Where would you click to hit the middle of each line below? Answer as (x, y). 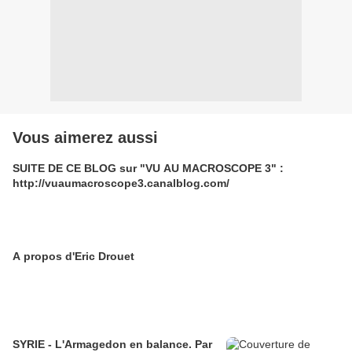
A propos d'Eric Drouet (73, 257)
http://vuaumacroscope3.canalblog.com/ (121, 183)
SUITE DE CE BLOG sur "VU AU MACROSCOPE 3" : (148, 169)
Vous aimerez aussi (85, 138)
